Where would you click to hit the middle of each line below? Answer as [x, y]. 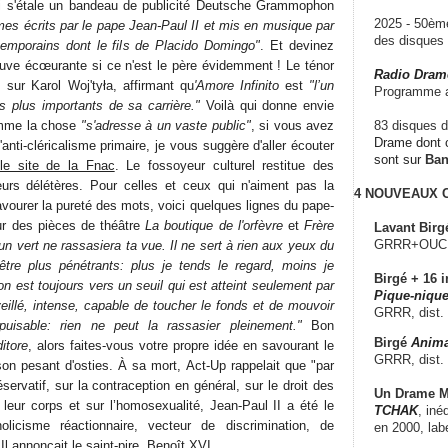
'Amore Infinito [236, 85]
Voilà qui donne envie [267, 105]
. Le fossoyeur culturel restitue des [224, 165]
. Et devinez [297, 45]
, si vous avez [292, 125]
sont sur [399, 159]
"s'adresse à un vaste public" [165, 125]
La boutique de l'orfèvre [214, 225]
